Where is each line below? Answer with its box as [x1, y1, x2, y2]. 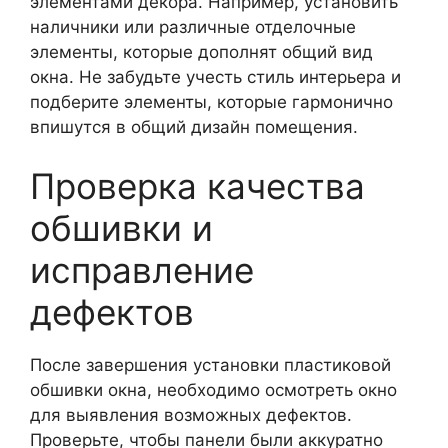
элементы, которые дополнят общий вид [30, 41, 373, 62]
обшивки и [30, 207, 213, 249]
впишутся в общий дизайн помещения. [30, 116, 358, 137]
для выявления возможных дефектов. [30, 405, 352, 425]
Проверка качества [30, 165, 365, 207]
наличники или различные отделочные [30, 16, 356, 37]
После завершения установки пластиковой [30, 355, 391, 375]
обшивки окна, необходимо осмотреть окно [30, 380, 397, 400]
